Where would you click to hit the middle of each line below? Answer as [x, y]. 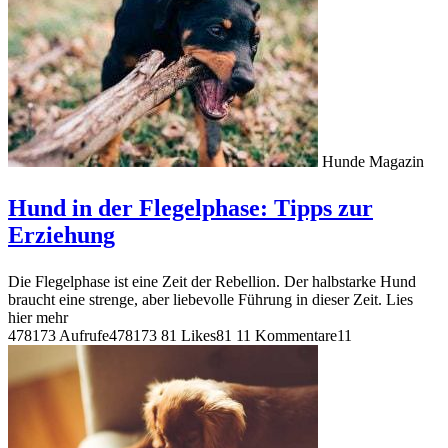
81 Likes [188, 335]
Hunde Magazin [373, 161]
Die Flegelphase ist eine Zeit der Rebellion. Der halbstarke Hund [212, 281]
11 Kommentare [286, 335]
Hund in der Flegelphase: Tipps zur [190, 207]
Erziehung [61, 234]
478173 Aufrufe [58, 335]
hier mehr [38, 317]
